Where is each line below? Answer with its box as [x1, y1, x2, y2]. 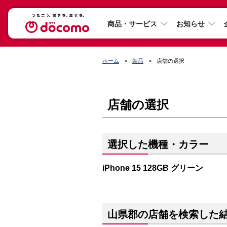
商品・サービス [107, 19, 157, 28]
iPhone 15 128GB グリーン [102, 163, 203, 172]
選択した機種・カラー [107, 139, 209, 150]
